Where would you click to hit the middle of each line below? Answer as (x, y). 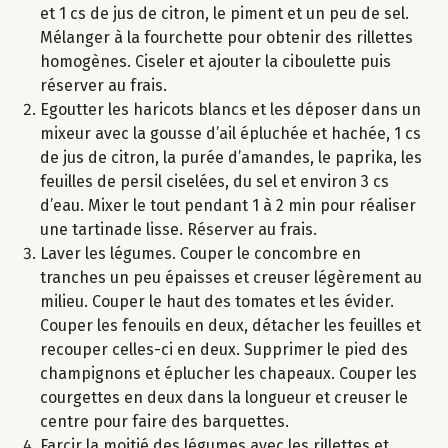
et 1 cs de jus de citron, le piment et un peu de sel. (224, 13)
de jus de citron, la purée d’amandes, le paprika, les (231, 157)
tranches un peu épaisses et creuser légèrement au (231, 277)
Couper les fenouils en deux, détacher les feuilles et (230, 325)
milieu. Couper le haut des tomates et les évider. (217, 301)
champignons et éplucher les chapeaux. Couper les (228, 373)
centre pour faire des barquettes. (164, 421)
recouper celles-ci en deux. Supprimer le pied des (224, 349)
